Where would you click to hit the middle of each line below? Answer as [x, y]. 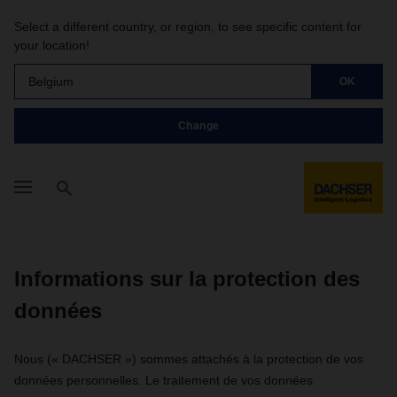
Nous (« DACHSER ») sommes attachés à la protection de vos [189, 359]
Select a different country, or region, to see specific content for [188, 27]
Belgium [51, 81]
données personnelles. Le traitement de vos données [163, 380]
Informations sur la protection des [187, 279]
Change [198, 125]
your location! [52, 45]
